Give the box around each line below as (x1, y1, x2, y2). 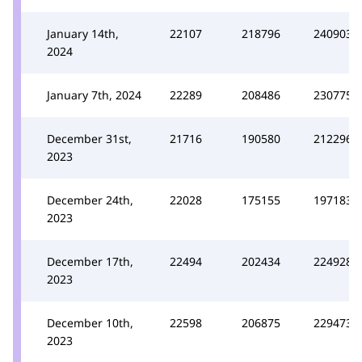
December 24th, (47, 192, 133, 208)
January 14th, (47, 25, 119, 41)
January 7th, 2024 (47, 86, 141, 103)
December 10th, (47, 314, 133, 330)
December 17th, (47, 253, 133, 269)
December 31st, (47, 130, 132, 146)
